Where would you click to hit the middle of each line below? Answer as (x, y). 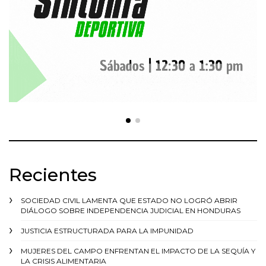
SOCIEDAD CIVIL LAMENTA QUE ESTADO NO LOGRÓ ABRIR (129, 201)
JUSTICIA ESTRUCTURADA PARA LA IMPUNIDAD (107, 231)
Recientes (53, 175)
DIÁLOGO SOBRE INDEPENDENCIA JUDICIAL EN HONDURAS (131, 211)
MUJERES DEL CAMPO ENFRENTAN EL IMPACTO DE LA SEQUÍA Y (138, 251)
